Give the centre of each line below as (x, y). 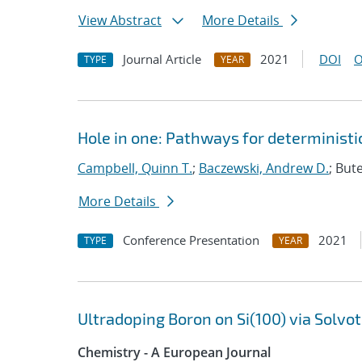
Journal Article (162, 59)
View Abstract (120, 20)
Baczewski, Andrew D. (264, 168)
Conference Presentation (191, 240)
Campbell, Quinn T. (135, 168)
